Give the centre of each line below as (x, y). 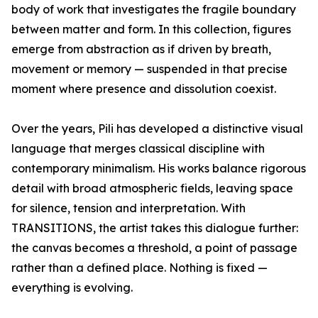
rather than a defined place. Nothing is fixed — (139, 268)
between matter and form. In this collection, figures (151, 29)
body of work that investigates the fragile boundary (154, 10)
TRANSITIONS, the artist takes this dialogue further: (155, 228)
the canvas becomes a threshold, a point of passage (154, 248)
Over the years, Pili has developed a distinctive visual (157, 129)
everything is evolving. (72, 288)
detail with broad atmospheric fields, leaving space (152, 188)
